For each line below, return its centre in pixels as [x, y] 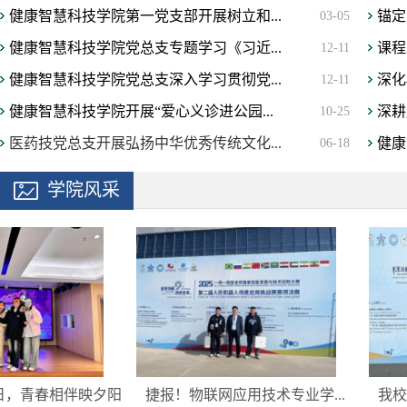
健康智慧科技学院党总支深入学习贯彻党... [145, 80]
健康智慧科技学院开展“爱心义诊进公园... [141, 112]
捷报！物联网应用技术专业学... [234, 395]
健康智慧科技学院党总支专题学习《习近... [145, 48]
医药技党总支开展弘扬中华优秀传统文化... [145, 144]
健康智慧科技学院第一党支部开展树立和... [145, 16]
